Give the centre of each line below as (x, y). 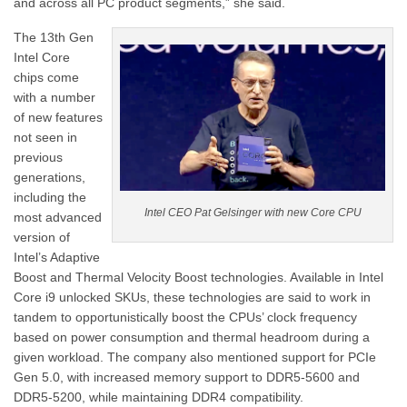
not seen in (45, 137)
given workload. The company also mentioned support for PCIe (195, 357)
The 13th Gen (54, 37)
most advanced (58, 217)
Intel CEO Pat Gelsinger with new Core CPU (253, 213)
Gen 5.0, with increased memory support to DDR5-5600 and (187, 377)
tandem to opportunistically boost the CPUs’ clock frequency (185, 317)
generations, (50, 177)
